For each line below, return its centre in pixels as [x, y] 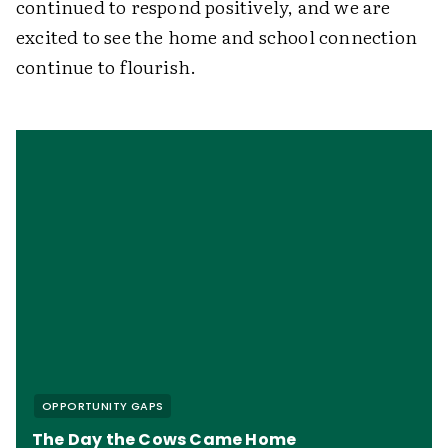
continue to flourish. [106, 66]
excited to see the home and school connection [217, 36]
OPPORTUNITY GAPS [103, 406]
